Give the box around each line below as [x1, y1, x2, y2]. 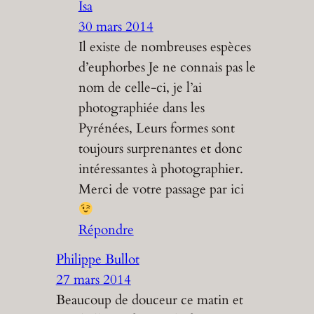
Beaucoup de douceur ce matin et [55, 291, 243, 310]
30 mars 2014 [78, 17, 153, 36]
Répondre [78, 220, 134, 239]
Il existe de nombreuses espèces [78, 37, 251, 56]
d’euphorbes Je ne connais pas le [78, 57, 256, 76]
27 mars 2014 [55, 271, 131, 289]
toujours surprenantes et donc [78, 139, 243, 158]
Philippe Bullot [55, 250, 139, 269]
